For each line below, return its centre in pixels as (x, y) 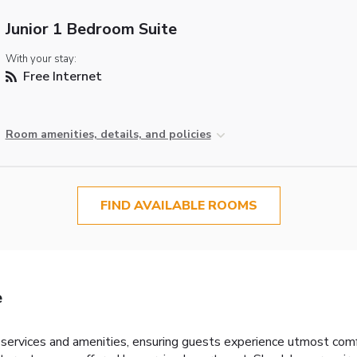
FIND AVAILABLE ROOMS (178, 205)
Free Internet (61, 76)
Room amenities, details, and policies (108, 134)
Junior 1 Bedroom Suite (91, 29)
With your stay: (41, 59)
